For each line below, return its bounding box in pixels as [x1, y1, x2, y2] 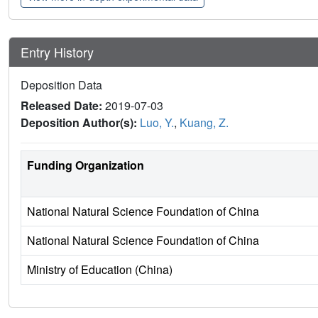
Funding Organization [27, 157, 144, 174]
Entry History [21, 42, 97, 61]
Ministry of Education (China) [27, 261, 172, 278]
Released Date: [21, 97, 105, 114]
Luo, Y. [140, 114, 174, 131]
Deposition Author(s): [21, 114, 140, 131]
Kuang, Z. [180, 114, 229, 131]
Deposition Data [21, 77, 102, 94]
